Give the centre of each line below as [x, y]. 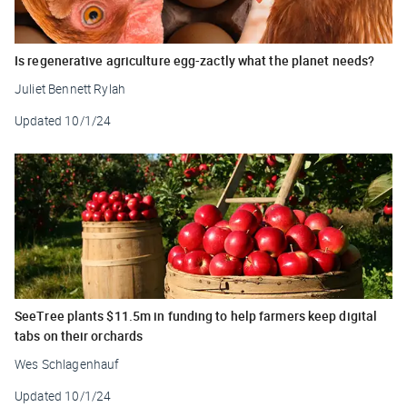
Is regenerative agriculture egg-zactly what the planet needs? [195, 60]
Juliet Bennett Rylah [70, 89]
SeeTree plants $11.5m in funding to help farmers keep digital [196, 315]
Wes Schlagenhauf [67, 364]
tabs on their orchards [79, 335]
